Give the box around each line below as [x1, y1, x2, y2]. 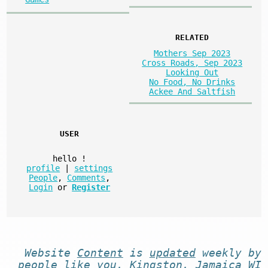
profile [26, 163, 60, 173]
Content [77, 247, 123, 260]
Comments [67, 173, 106, 183]
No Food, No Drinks [149, 77, 236, 87]
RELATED [175, 32, 209, 42]
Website [24, 247, 77, 260]
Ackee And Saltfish [149, 86, 236, 96]
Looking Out [166, 67, 219, 77]
